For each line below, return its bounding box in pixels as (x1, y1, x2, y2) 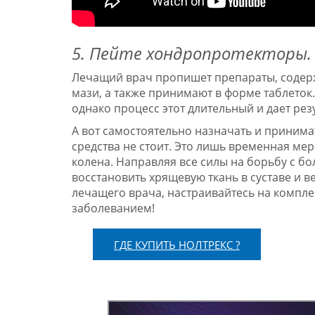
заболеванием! (72, 200, 155, 216)
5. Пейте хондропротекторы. (72, 41, 311, 65)
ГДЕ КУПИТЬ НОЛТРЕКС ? (114, 238, 240, 252)
